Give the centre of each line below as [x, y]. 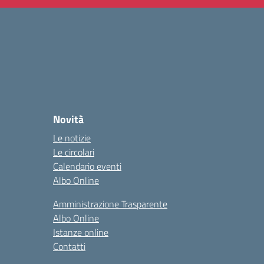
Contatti [69, 246]
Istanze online [81, 232]
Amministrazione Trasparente [110, 204]
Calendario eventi [87, 166]
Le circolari [74, 152]
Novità [68, 119]
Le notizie [72, 138]
